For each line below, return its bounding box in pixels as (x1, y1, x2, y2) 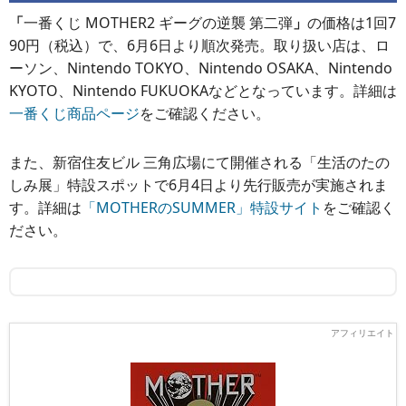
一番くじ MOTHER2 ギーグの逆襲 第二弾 (24, 12, 293, 33)
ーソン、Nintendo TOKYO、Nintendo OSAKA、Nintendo (9, 57, 392, 78)
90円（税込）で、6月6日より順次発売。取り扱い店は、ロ (9, 34, 390, 55)
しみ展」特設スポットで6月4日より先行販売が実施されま (9, 174, 388, 195)
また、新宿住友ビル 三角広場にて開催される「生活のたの (9, 151, 390, 172)
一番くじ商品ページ (9, 102, 140, 123)
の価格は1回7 (307, 12, 396, 33)
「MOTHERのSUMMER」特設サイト (82, 197, 323, 217)
